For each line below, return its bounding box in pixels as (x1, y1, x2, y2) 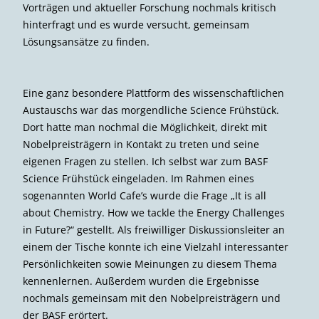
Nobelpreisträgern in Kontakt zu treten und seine (23, 137, 259, 152)
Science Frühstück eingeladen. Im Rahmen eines (23, 172, 254, 186)
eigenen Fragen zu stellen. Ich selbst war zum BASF (23, 155, 268, 169)
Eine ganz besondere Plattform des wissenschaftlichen (23, 86, 284, 100)
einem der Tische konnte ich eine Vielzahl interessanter (23, 240, 288, 254)
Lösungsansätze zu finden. (23, 35, 150, 49)
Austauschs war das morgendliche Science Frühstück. (23, 103, 279, 117)
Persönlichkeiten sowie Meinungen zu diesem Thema (23, 257, 277, 271)
